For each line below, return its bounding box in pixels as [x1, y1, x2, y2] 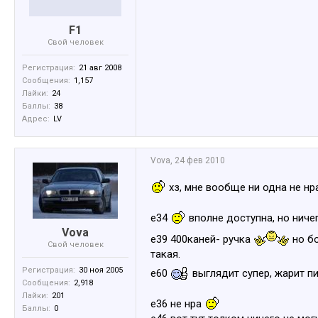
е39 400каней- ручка [150, 233, 253, 246]
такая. [150, 248, 180, 261]
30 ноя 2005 [79, 265, 123, 275]
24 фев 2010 [175, 155, 225, 165]
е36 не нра [150, 297, 204, 310]
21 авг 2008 [79, 63, 121, 72]
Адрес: [22, 114, 50, 124]
